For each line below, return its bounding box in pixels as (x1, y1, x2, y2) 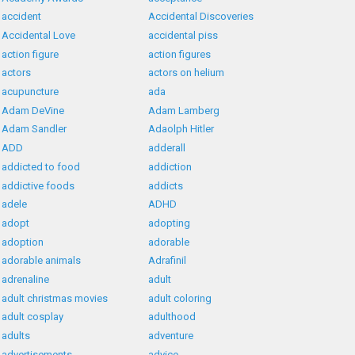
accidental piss (148, 29, 219, 42)
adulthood (148, 311, 197, 323)
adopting (148, 216, 191, 229)
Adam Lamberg (148, 104, 220, 116)
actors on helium (148, 67, 225, 79)
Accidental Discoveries (148, 10, 254, 23)
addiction (148, 160, 193, 173)
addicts (148, 179, 184, 192)
